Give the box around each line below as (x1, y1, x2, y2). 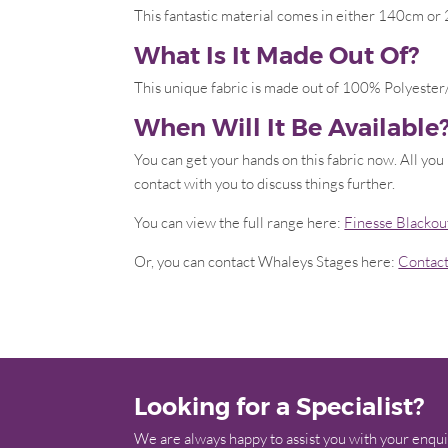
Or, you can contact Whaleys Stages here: (134, 252, 399, 270)
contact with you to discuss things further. (134, 174, 396, 192)
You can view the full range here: (134, 213, 345, 231)
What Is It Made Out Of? (134, 41, 420, 70)
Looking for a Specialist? (134, 392, 425, 421)
